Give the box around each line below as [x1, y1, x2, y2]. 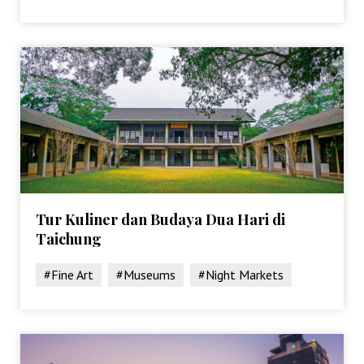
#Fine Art [44, 266, 94, 283]
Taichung [36, 228, 102, 249]
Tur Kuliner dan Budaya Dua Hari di [36, 209, 286, 229]
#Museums [116, 266, 176, 283]
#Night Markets [198, 266, 284, 283]
